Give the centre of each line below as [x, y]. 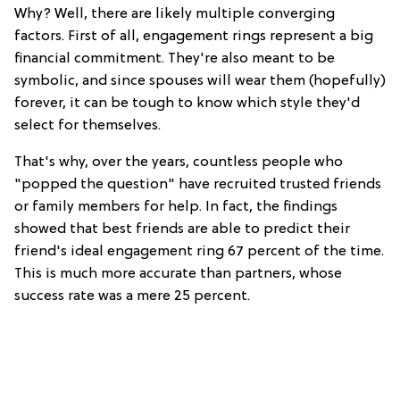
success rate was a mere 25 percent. [132, 296]
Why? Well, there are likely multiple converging [175, 14]
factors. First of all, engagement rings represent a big [194, 36]
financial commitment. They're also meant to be [175, 58]
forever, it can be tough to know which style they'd [187, 103]
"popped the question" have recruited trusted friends [198, 184]
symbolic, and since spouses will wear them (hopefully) [200, 81]
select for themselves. [87, 125]
